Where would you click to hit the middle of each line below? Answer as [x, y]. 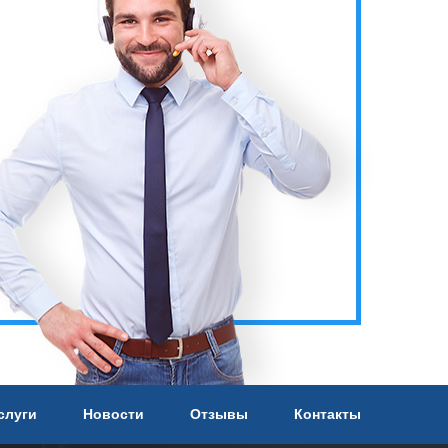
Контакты [327, 414]
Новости [114, 414]
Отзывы [219, 414]
